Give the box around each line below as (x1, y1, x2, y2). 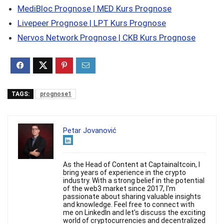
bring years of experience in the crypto (63, 168, 186, 176)
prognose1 (40, 90, 71, 97)
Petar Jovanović (63, 126, 116, 135)
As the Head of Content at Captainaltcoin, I (63, 160, 200, 168)
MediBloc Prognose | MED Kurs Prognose (17, 3, 171, 13)
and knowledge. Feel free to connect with (63, 200, 194, 208)
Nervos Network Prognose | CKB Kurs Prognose (17, 32, 195, 42)
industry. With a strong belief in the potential (63, 176, 204, 184)
